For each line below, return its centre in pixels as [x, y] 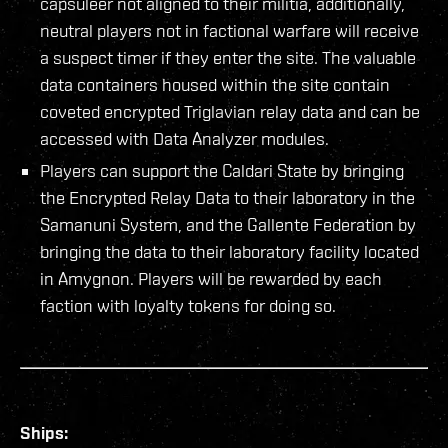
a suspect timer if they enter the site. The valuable [228, 57]
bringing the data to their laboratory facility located [229, 251]
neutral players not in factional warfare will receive [229, 30]
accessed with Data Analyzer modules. [184, 138]
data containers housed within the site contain [215, 84]
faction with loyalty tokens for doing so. [188, 305]
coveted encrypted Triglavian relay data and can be [230, 111]
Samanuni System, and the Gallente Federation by [228, 224]
